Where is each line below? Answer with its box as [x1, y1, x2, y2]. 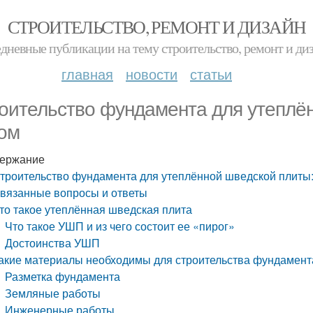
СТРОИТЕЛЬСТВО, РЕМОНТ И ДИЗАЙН [7, 15, 306, 38]
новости [126, 64, 177, 84]
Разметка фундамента [5, 268, 121, 284]
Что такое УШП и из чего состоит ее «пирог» [5, 218, 235, 234]
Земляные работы [5, 285, 101, 301]
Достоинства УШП [5, 235, 101, 251]
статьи [190, 64, 232, 84]
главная [61, 64, 113, 84]
